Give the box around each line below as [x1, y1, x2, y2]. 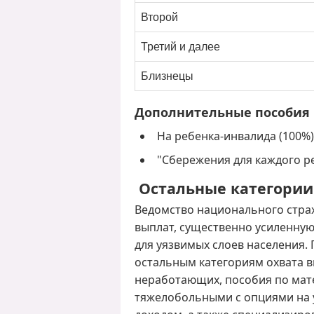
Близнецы [141, 69, 193, 82]
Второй [141, 11, 178, 23]
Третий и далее [141, 40, 220, 53]
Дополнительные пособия [135, 103, 310, 121]
